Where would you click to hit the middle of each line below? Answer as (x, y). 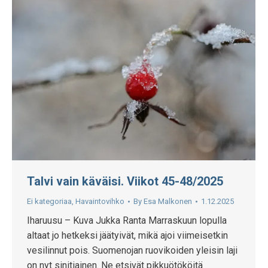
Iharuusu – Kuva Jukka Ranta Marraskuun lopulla (127, 221)
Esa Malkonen (168, 202)
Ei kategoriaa (49, 202)
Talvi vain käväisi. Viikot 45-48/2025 (125, 182)
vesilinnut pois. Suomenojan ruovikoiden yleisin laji (132, 251)
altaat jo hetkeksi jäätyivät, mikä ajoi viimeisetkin (127, 236)
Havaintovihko (100, 202)
